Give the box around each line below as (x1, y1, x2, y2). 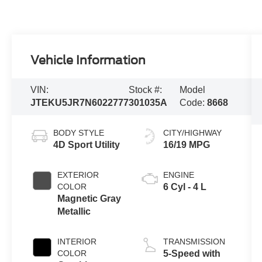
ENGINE (163, 170, 194, 180)
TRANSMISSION (163, 237, 225, 247)
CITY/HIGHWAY (163, 128, 222, 138)
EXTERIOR (57, 170, 99, 180)
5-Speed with (163, 249, 220, 259)
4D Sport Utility (53, 140, 120, 150)
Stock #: (129, 85, 163, 95)
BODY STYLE (53, 128, 105, 138)
